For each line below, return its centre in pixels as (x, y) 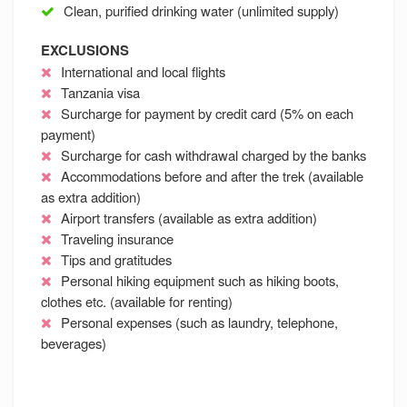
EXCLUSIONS (85, 50)
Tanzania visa (100, 93)
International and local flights (143, 72)
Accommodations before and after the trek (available (212, 176)
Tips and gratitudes (116, 260)
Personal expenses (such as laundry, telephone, (199, 323)
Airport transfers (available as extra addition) (189, 218)
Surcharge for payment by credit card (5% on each (207, 114)
